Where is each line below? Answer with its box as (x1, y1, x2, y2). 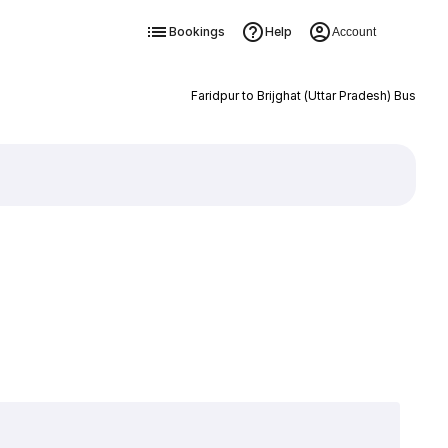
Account (331, 25, 376, 39)
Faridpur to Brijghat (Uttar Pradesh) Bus (190, 88, 416, 103)
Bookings (168, 24, 225, 39)
